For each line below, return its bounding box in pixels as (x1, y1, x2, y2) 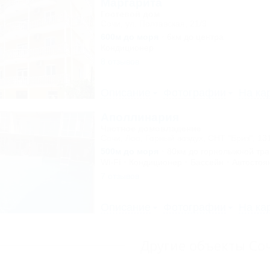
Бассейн (190, 157, 224, 167)
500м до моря (100, 146, 159, 156)
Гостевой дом (100, 9, 160, 19)
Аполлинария (100, 111, 179, 124)
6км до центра (166, 32, 224, 42)
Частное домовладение (100, 124, 201, 133)
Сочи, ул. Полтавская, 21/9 (100, 19, 207, 28)
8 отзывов (100, 57, 139, 66)
